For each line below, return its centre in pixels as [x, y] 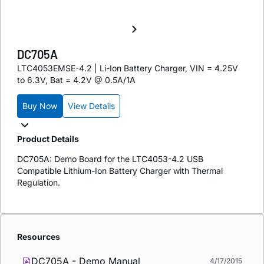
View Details [91, 105]
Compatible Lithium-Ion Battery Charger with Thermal [120, 170]
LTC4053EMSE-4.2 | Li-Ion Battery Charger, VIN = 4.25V [128, 68]
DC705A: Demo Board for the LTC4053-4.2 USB [110, 159]
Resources [39, 236]
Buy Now [40, 105]
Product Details [48, 138]
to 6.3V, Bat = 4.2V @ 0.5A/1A [76, 80]
